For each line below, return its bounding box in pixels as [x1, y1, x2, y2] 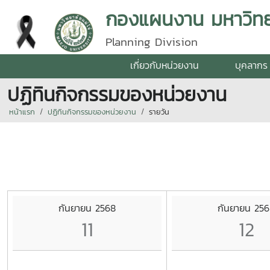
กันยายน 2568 [58, 200, 116, 215]
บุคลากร [235, 58, 268, 72]
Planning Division [105, 33, 198, 51]
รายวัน [149, 106, 169, 118]
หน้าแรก [9, 106, 35, 118]
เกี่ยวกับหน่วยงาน [130, 58, 199, 72]
